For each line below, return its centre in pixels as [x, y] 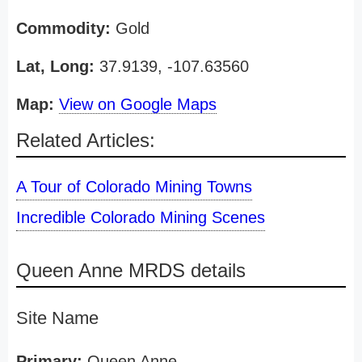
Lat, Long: [55, 66]
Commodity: [63, 28]
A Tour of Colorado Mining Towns [134, 187]
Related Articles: [86, 140]
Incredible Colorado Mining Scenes [141, 217]
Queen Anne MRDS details [131, 270]
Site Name [57, 318]
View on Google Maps [138, 104]
